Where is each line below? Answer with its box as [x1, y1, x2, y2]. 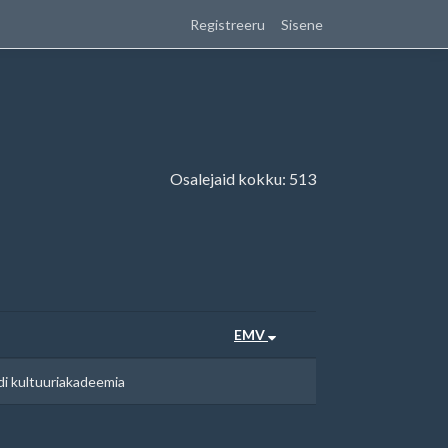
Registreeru [190, 15, 265, 33]
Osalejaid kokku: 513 [170, 169, 316, 188]
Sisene [281, 15, 323, 33]
